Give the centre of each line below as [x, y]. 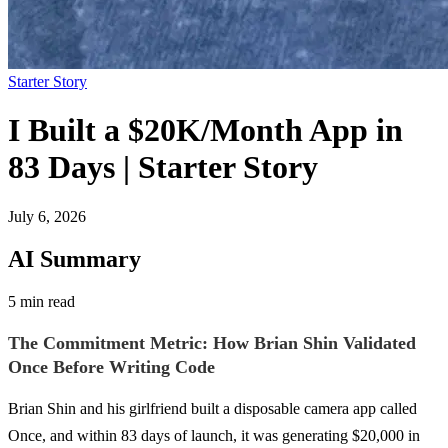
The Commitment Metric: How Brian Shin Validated [212, 342]
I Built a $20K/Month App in [205, 130]
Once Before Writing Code [111, 366]
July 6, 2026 [47, 216]
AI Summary [74, 258]
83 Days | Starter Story [163, 167]
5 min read [41, 301]
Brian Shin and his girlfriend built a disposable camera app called [212, 408]
